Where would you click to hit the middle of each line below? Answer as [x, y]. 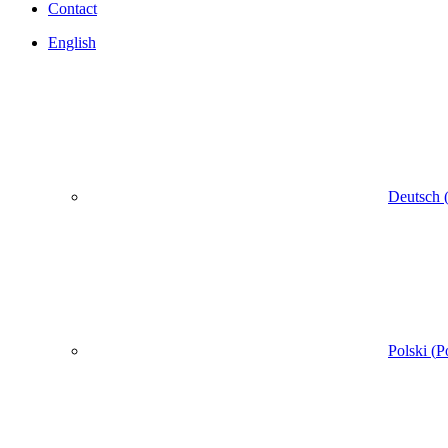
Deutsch [414, 196]
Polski [407, 350]
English [72, 42]
